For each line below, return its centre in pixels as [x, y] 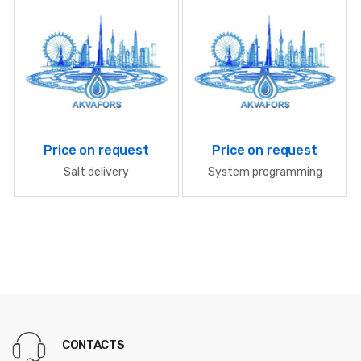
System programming [265, 172]
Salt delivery [96, 172]
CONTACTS [93, 345]
